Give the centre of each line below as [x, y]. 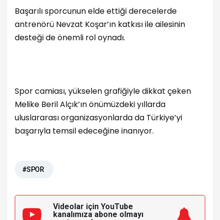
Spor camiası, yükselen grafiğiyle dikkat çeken [103, 91]
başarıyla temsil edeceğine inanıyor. [84, 131]
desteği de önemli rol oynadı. [70, 38]
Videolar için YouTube [93, 207]
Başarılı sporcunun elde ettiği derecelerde [96, 11]
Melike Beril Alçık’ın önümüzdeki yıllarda [90, 104]
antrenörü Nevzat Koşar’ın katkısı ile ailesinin [100, 25]
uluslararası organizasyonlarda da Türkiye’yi [98, 117]
